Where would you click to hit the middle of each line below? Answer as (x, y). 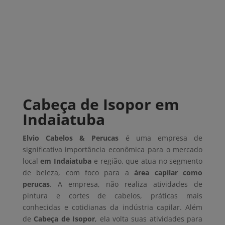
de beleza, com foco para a (78, 173)
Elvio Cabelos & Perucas (74, 138)
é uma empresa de (164, 138)
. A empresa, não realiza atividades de (126, 184)
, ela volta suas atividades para (149, 219)
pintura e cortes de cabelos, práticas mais (113, 196)
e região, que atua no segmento (147, 161)
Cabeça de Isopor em (100, 104)
